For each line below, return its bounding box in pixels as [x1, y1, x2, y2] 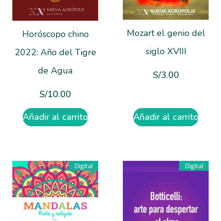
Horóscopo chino [22, 28, 89, 40]
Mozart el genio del [126, 27, 205, 39]
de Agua [38, 65, 73, 77]
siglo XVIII [145, 45, 186, 57]
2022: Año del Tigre [14, 46, 96, 59]
